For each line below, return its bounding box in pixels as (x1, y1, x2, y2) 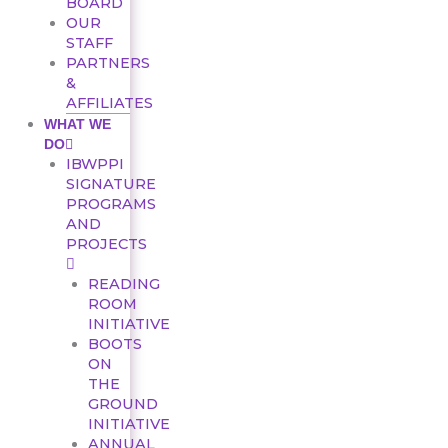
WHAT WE (43, 115, 111, 132)
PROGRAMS (65, 194, 156, 213)
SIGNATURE (65, 174, 156, 193)
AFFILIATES (65, 93, 153, 112)
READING (87, 274, 160, 293)
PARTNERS (65, 53, 150, 72)
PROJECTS (65, 234, 147, 253)
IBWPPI (65, 154, 124, 173)
